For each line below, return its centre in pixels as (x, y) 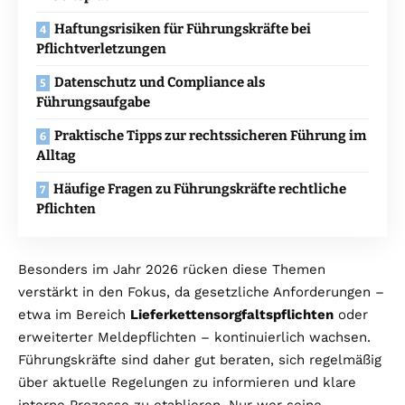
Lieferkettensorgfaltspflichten (232, 314)
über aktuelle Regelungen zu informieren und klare (187, 382)
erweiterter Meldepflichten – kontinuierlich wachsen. (194, 337)
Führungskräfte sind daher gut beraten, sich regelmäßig (200, 359)
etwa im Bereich (74, 314)
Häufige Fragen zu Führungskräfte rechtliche (200, 188)
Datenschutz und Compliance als (160, 82)
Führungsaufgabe (93, 102)
